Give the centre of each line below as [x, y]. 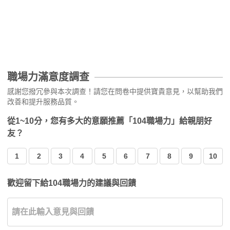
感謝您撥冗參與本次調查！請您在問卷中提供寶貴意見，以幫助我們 [115, 91]
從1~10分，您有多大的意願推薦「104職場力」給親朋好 [110, 121]
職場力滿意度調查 [48, 77]
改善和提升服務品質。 [43, 102]
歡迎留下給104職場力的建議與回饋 [72, 183]
